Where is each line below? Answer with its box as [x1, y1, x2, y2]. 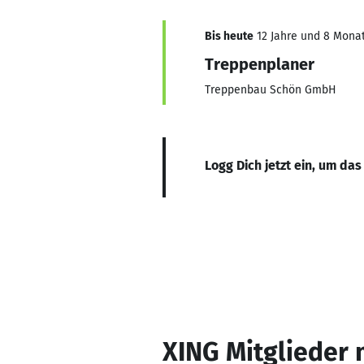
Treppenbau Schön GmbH [205, 83, 336, 97]
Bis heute [205, 29, 253, 43]
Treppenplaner [205, 54, 314, 74]
